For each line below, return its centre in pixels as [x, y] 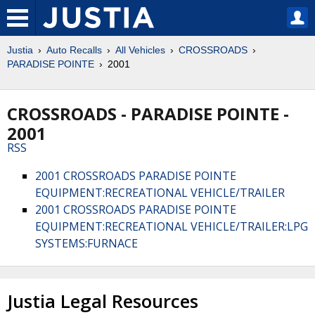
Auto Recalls [74, 50]
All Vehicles [140, 50]
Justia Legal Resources [103, 301]
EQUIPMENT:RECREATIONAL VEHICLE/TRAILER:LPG [172, 226]
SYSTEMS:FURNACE [86, 243]
